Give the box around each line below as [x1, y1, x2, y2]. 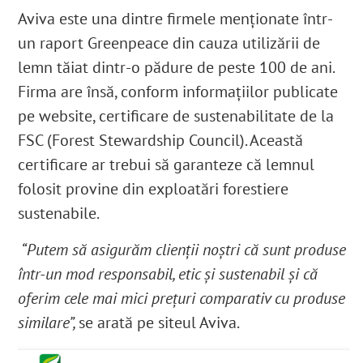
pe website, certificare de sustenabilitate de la [18, 105, 335, 127]
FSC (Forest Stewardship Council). [18, 130, 250, 152]
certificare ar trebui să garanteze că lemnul [18, 154, 315, 176]
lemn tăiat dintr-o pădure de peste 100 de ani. [18, 57, 335, 79]
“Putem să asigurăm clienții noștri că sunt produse [18, 239, 347, 261]
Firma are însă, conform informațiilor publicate [18, 81, 339, 103]
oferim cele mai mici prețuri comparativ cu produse [18, 288, 346, 310]
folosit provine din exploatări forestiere [18, 178, 289, 200]
